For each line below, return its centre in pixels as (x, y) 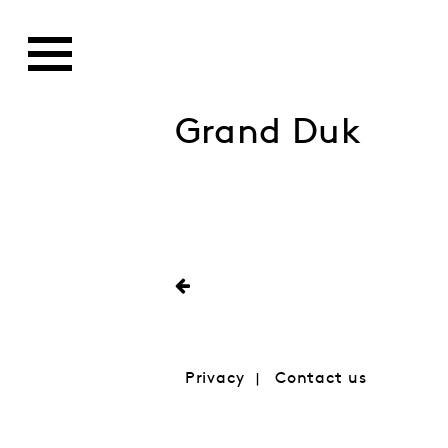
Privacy (214, 378)
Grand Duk (267, 132)
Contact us (320, 378)
